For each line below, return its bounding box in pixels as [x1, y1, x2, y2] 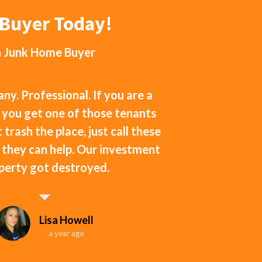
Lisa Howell [39, 213, 94, 226]
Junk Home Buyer [4, 45, 95, 60]
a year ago [49, 228, 85, 238]
